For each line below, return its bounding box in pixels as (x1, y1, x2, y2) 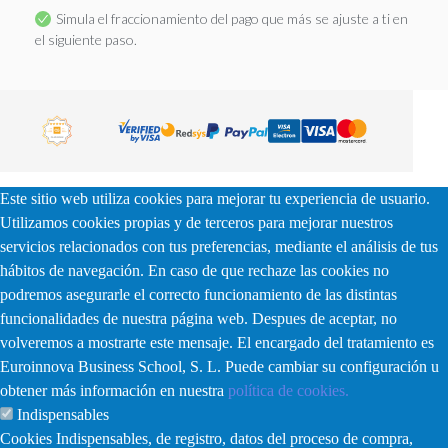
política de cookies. (228, 381, 349, 399)
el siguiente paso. (35, 30, 137, 48)
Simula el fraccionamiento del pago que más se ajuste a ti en (56, 9, 408, 27)
